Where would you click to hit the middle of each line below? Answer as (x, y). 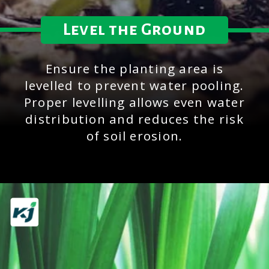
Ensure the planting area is (134, 69)
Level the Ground (134, 29)
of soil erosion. (134, 136)
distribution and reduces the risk (134, 119)
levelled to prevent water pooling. (134, 86)
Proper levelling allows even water (134, 102)
